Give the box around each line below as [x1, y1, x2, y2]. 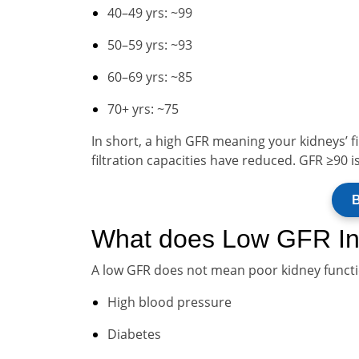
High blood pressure [107, 293, 232, 311]
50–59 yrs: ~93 [107, 36, 192, 54]
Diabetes [107, 325, 161, 343]
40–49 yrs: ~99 [107, 4, 192, 22]
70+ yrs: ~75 [107, 100, 179, 118]
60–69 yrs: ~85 [107, 68, 192, 86]
